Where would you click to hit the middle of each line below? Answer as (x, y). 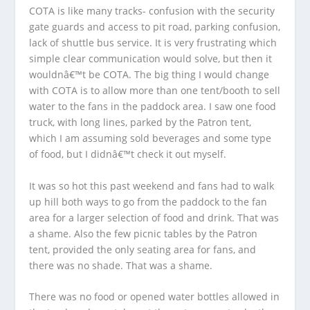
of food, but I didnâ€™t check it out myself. (128, 154)
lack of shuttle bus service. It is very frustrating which (153, 43)
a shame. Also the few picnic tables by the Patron (144, 233)
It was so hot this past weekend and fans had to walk (152, 185)
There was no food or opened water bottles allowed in (155, 296)
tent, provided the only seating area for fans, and (143, 249)
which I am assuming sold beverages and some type (151, 138)
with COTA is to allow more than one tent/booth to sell (155, 91)
